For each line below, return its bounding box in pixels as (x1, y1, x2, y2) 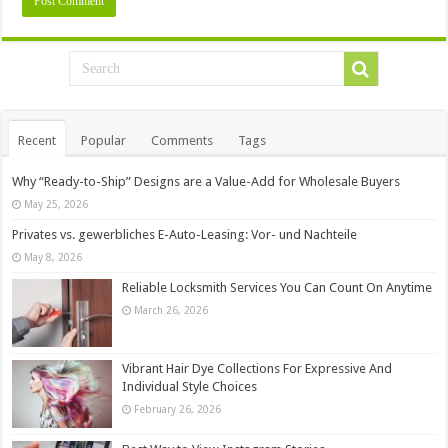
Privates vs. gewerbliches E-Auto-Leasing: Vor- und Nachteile (12, 226, 358, 242)
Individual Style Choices (122, 378, 258, 394)
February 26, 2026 (134, 402, 222, 415)
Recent (18, 132, 57, 148)
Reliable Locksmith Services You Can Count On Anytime (122, 279, 433, 295)
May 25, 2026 (24, 197, 89, 210)
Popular (81, 132, 127, 148)
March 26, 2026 (134, 303, 209, 316)
